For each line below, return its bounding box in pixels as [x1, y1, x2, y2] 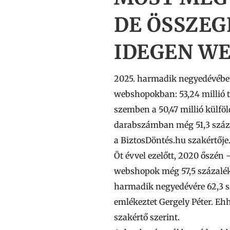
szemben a [114, 104, 159, 114]
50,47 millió [159, 104, 203, 114]
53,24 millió [179, 89, 225, 99]
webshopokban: [114, 89, 179, 99]
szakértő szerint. [114, 212, 180, 222]
